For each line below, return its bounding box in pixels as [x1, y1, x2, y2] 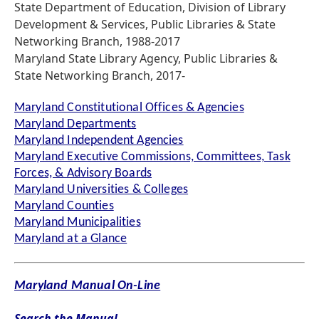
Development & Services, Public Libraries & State [14, 16, 276, 33]
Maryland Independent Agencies [14, 133, 184, 147]
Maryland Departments [14, 117, 137, 131]
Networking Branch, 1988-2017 [14, 33, 180, 50]
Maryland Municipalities [14, 215, 141, 229]
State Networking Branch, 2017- [14, 68, 185, 84]
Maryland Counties [14, 199, 114, 213]
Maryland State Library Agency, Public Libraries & [14, 51, 278, 67]
